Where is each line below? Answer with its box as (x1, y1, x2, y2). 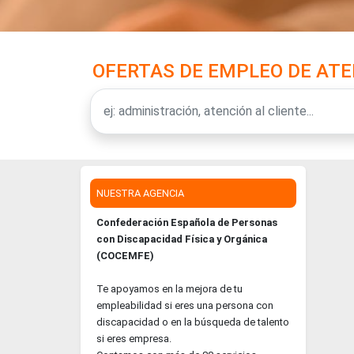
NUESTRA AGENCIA (96, 187, 184, 199)
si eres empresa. (96, 333, 171, 345)
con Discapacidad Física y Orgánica (96, 233, 267, 245)
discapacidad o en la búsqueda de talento (96, 316, 289, 328)
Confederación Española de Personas (96, 217, 277, 228)
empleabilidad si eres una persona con (96, 299, 273, 311)
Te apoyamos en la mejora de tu (96, 283, 243, 295)
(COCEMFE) (96, 250, 154, 262)
